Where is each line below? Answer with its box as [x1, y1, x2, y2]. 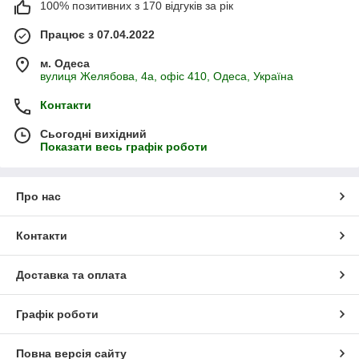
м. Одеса [40, 57, 90, 71]
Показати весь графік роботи [40, 140, 208, 154]
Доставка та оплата [16, 268, 127, 282]
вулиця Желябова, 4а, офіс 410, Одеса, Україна [40, 70, 293, 83]
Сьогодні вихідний [40, 127, 147, 141]
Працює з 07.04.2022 [40, 28, 155, 42]
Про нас [16, 190, 61, 204]
